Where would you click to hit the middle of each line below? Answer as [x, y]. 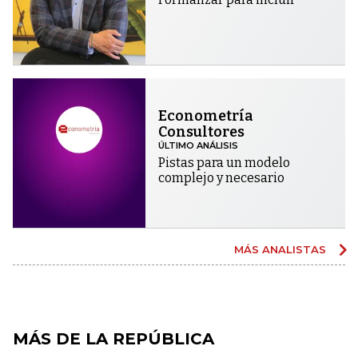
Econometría [206, 116]
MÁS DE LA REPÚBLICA [113, 339]
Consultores [202, 132]
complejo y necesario [222, 178]
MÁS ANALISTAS [282, 250]
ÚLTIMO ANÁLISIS [199, 146]
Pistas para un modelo [225, 163]
